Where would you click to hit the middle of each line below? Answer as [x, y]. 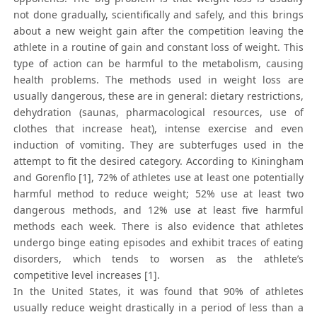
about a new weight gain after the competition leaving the [158, 31]
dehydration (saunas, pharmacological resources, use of [158, 113]
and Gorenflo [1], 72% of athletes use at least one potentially [158, 178]
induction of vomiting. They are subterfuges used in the [158, 145]
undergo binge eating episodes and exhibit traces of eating [158, 243]
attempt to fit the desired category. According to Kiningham [158, 161]
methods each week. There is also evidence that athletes [158, 226]
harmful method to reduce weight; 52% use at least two [158, 194]
